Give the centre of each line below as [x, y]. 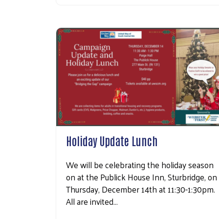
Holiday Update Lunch [112, 140]
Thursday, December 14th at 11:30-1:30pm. [142, 189]
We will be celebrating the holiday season [140, 164]
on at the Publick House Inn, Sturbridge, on [142, 177]
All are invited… [92, 201]
